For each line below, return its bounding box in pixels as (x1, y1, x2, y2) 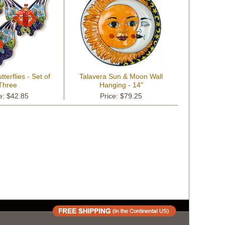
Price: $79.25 (100, 92, 142, 100)
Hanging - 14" (99, 81, 143, 89)
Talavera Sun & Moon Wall (79, 72, 163, 80)
